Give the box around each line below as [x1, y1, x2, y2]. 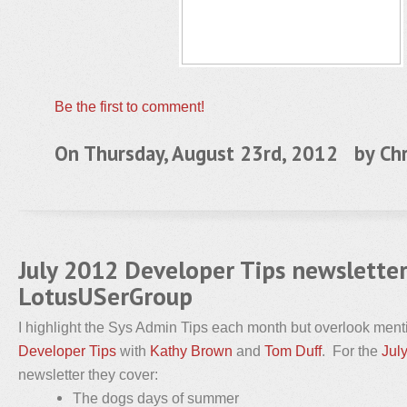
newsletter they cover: [18, 366, 158, 382]
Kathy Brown [150, 342, 233, 359]
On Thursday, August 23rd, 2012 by [55, 140, 380, 166]
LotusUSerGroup [18, 280, 193, 313]
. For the [322, 342, 382, 359]
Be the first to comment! [55, 98, 204, 114]
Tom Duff [264, 342, 322, 359]
